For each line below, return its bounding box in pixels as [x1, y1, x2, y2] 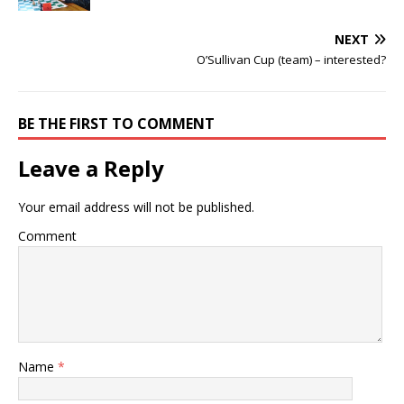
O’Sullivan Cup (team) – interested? [197, 51, 386, 69]
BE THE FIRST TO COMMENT [18, 114, 215, 134]
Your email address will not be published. [18, 198, 254, 216]
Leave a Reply [18, 153, 164, 184]
